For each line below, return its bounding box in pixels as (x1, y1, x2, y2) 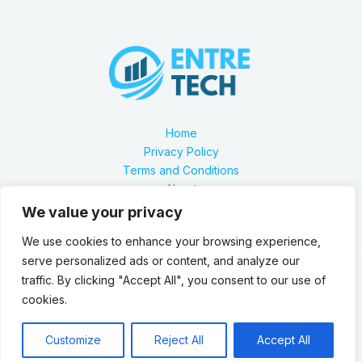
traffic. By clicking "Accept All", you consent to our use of (22, 273, 326, 287)
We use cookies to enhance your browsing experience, (22, 234, 321, 248)
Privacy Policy (143, 145, 219, 159)
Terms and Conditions (123, 163, 239, 178)
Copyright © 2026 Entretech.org (95, 325, 267, 339)
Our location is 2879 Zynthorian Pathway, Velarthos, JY (35, 280, 327, 294)
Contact (160, 200, 202, 215)
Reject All (154, 333, 204, 347)
